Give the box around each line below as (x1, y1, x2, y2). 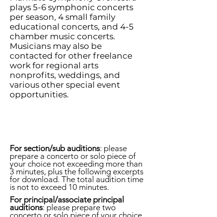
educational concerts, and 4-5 (10, 22, 134, 31)
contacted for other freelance (10, 51, 132, 61)
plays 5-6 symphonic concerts (10, 2, 133, 12)
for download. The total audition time (10, 174, 143, 184)
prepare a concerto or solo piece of (10, 151, 136, 161)
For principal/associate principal (10, 195, 124, 204)
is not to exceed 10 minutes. (10, 182, 109, 192)
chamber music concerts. (10, 31, 115, 41)
